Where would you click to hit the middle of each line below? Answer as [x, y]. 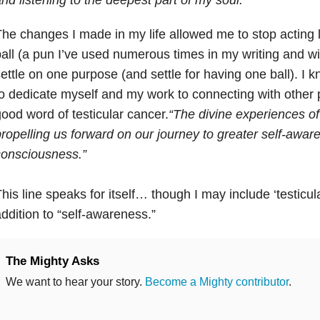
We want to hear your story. [75, 281]
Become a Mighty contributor [216, 281]
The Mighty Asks [52, 261]
